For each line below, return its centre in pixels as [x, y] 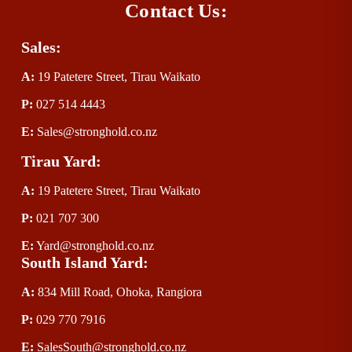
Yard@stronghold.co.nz [95, 246]
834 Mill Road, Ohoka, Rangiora [119, 292]
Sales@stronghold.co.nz [97, 132]
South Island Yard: [84, 263]
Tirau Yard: [61, 161]
